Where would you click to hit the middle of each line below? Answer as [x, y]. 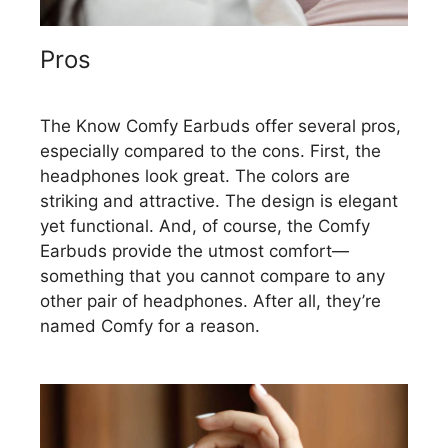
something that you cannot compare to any [212, 275]
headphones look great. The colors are [195, 175]
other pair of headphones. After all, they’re [210, 300]
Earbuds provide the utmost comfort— [194, 250]
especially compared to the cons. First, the [210, 150]
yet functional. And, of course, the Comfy [205, 225]
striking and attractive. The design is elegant [219, 200]
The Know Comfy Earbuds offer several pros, [220, 125]
